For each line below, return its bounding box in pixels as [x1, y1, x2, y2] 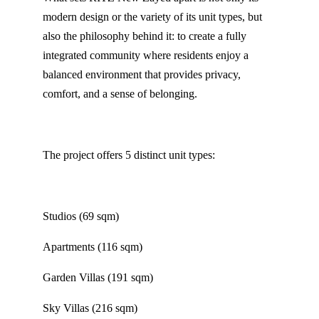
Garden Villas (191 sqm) [43, 271, 153, 284]
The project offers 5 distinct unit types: [43, 149, 215, 162]
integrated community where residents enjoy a [43, 49, 249, 62]
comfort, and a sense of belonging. [43, 88, 197, 100]
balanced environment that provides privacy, [43, 68, 241, 81]
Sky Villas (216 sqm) [43, 302, 137, 315]
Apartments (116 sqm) [43, 241, 142, 253]
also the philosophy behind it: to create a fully [43, 30, 246, 43]
